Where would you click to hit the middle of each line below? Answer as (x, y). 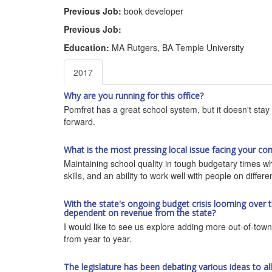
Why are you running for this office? (133, 95)
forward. (79, 121)
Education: (86, 47)
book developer (152, 11)
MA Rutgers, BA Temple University (176, 47)
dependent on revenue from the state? (139, 212)
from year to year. (97, 238)
